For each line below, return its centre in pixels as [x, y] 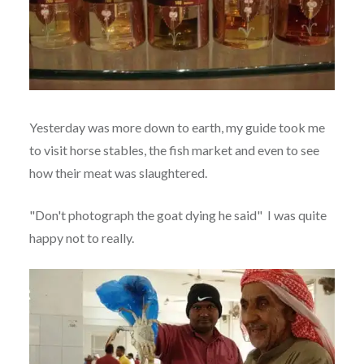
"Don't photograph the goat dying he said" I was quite [178, 214]
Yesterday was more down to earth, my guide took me [177, 127]
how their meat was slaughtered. [118, 172]
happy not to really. [81, 237]
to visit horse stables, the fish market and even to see [174, 149]
